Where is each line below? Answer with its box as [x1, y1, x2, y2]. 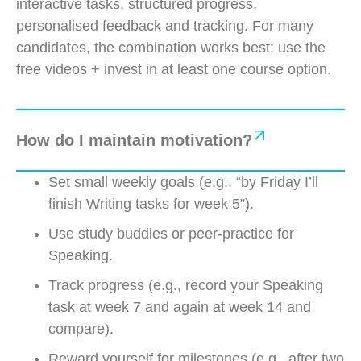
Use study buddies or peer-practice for [48, 225, 294, 242]
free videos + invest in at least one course [16, 60, 288, 77]
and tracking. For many [161, 17, 313, 34]
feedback [102, 17, 161, 34]
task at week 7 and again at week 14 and [48, 298, 311, 315]
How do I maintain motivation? [16, 131, 252, 149]
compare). [48, 320, 114, 337]
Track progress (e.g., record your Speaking [48, 276, 323, 293]
